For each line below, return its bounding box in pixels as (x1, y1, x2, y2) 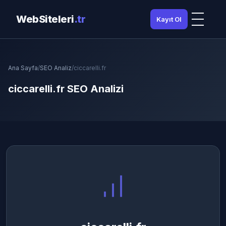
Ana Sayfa (8, 64, 38, 72)
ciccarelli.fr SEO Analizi (8, 83, 124, 95)
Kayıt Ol (156, 15, 182, 23)
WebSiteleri (16, 13, 74, 25)
